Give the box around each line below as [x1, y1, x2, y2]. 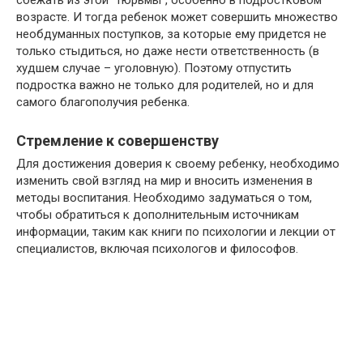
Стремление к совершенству [16, 132, 219, 149]
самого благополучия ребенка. [16, 95, 190, 109]
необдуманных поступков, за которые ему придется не [16, 27, 327, 41]
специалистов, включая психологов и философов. [16, 241, 298, 256]
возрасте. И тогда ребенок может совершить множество [16, 10, 338, 24]
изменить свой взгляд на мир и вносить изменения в [16, 173, 313, 188]
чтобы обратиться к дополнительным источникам [16, 207, 299, 222]
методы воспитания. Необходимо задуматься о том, [16, 190, 312, 205]
